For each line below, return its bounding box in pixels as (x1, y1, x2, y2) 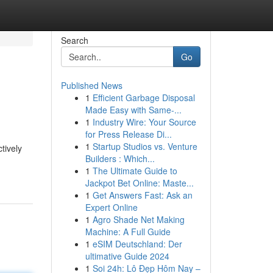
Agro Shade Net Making (92, 213, 185, 225)
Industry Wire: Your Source (92, 116, 196, 128)
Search (60, 34, 88, 46)
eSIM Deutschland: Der (92, 238, 182, 250)
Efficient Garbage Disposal (92, 91, 195, 104)
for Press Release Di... (85, 128, 172, 140)
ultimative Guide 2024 (85, 250, 169, 262)
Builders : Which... (85, 152, 155, 165)
